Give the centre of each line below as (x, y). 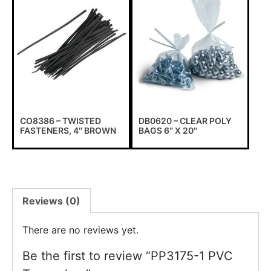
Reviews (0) (51, 201)
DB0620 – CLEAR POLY (185, 120)
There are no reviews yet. (80, 230)
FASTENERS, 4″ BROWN (68, 130)
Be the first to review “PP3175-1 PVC (128, 256)
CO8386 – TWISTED (60, 120)
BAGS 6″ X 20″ (168, 130)
